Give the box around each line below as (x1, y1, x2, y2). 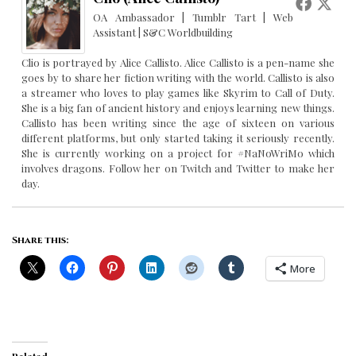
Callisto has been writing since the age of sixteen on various (21, 116, 335, 130)
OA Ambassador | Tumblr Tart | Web (93, 10, 293, 24)
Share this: (12, 234, 68, 246)
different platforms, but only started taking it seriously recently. (21, 131, 335, 145)
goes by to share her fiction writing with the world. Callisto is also (21, 71, 335, 84)
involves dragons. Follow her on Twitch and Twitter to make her (21, 161, 335, 175)
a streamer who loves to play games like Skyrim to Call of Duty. (21, 86, 335, 99)
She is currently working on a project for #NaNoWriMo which (21, 146, 335, 160)
